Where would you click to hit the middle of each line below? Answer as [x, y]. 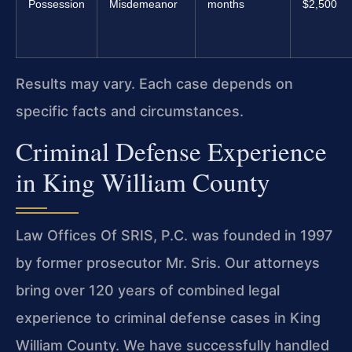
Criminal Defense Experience [171, 151]
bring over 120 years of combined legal [148, 291]
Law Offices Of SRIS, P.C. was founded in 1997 [174, 236]
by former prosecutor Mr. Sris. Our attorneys [168, 263]
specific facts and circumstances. [130, 111]
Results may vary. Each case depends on [154, 83]
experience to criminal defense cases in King [168, 318]
